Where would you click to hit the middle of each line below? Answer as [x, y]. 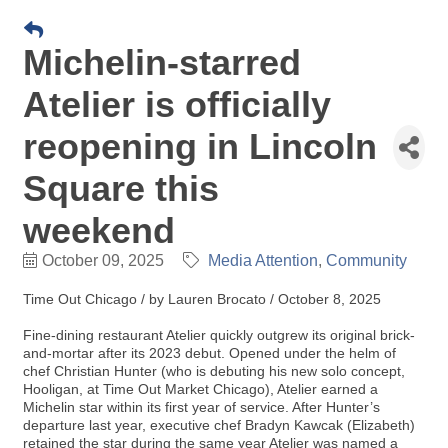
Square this [121, 188]
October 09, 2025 [103, 260]
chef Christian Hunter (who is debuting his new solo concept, [214, 371]
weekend [99, 230]
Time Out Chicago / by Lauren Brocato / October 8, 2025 [202, 299]
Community [366, 260]
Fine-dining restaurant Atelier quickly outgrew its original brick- [219, 335]
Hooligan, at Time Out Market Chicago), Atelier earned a [200, 389]
